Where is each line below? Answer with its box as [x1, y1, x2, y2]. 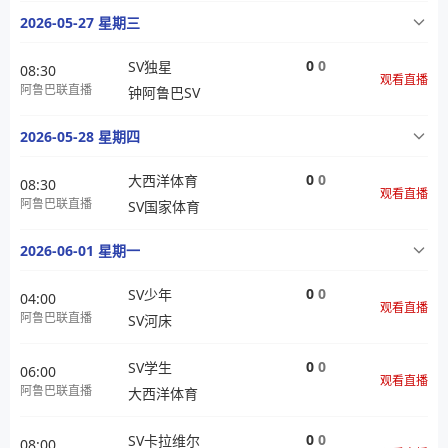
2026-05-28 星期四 [20, 127, 140, 146]
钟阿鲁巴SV [128, 83, 200, 102]
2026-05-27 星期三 [20, 13, 140, 32]
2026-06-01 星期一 [20, 241, 140, 260]
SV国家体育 [128, 197, 200, 216]
